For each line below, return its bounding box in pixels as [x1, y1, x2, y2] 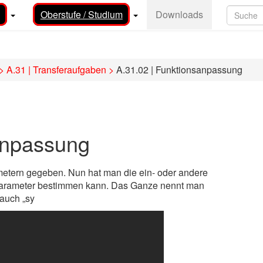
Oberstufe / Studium [40, 8, 123, 21]
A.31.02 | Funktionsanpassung [114, 63, 242, 76]
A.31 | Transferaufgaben [6, 63, 106, 76]
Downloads [156, 8, 204, 21]
